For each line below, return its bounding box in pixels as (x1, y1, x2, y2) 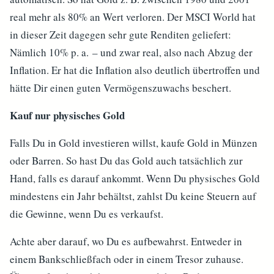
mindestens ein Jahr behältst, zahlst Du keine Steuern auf (10, 189, 256, 203)
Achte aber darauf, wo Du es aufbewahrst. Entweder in (10, 234, 242, 248)
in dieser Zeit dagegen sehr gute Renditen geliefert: (10, 28, 231, 42)
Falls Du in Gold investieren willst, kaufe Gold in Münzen (10, 136, 257, 150)
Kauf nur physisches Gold (10, 108, 128, 123)
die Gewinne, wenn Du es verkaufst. (10, 207, 167, 221)
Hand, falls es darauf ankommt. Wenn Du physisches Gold (10, 171, 260, 185)
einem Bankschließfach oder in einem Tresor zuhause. (10, 252, 243, 266)
